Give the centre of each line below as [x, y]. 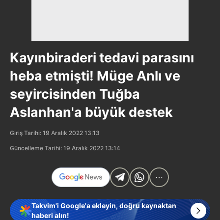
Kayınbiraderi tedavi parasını [102, 57]
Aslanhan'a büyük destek [91, 112]
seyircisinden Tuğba [75, 94]
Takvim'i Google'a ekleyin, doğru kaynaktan [104, 205]
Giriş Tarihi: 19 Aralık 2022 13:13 [55, 133]
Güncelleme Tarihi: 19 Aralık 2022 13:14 [65, 148]
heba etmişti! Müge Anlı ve [95, 76]
